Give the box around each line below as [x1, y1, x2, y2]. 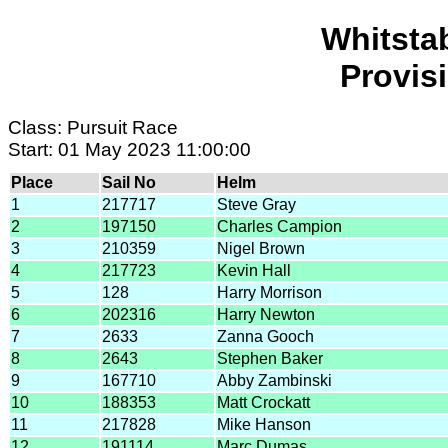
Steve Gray [217, 195, 296, 213]
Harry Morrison [217, 283, 322, 301]
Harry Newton [217, 305, 315, 323]
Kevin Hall [217, 261, 291, 279]
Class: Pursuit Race [8, 116, 178, 138]
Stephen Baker [217, 349, 323, 367]
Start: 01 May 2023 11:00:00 [8, 138, 251, 160]
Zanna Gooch [217, 327, 314, 345]
